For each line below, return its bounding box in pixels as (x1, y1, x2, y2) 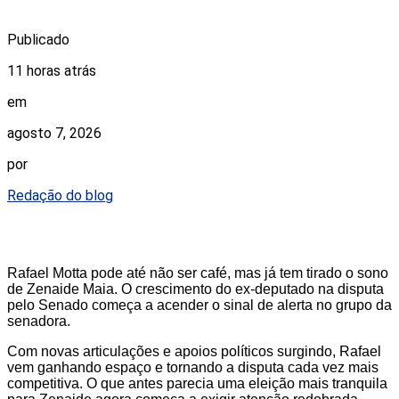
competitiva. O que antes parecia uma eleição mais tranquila (7, 376, 387, 392)
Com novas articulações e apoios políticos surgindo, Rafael (7, 344, 381, 360)
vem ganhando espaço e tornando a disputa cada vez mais (7, 360, 379, 376)
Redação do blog (7, 187, 113, 205)
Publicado (7, 31, 69, 49)
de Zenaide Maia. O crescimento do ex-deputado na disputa (7, 281, 384, 297)
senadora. (7, 313, 70, 330)
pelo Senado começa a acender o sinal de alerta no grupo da (7, 297, 392, 313)
